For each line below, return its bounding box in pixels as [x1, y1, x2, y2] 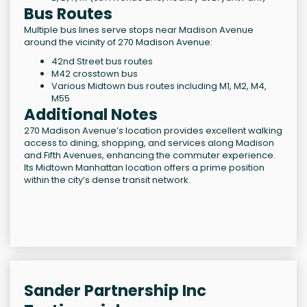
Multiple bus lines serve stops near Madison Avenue [24, 23, 254, 37]
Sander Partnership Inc [24, 280, 206, 302]
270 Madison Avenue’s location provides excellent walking [24, 124, 282, 138]
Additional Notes [24, 103, 158, 126]
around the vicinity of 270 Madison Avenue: [24, 36, 212, 49]
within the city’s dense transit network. [24, 173, 191, 187]
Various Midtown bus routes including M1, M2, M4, [51, 79, 267, 93]
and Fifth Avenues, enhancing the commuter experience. [24, 149, 275, 162]
